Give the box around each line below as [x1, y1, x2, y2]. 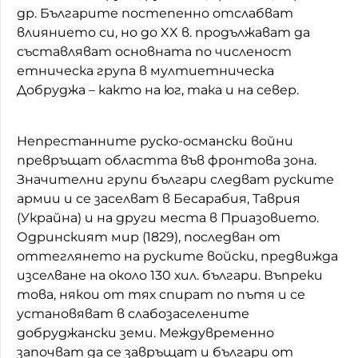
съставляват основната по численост [17, 43, 292, 59]
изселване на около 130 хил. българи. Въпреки [17, 267, 323, 283]
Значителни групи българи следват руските [17, 171, 334, 187]
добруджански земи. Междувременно [17, 324, 274, 340]
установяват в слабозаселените [17, 305, 249, 321]
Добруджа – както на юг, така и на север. [17, 82, 299, 97]
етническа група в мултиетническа [17, 62, 274, 78]
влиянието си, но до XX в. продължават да [17, 24, 310, 40]
